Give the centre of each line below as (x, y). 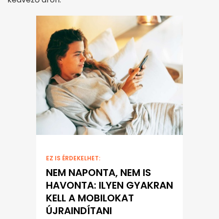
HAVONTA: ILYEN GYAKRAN (109, 186)
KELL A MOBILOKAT (90, 198)
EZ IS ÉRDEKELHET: (73, 158)
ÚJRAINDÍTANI (79, 211)
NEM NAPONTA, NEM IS (99, 173)
